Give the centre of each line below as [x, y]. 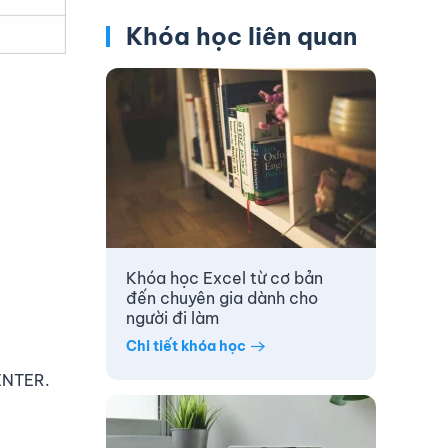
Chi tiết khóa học [186, 345]
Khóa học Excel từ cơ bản [224, 278]
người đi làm [172, 318]
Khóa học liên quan [238, 36]
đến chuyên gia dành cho [222, 298]
